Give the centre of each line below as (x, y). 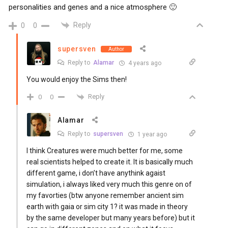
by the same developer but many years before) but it (111, 218)
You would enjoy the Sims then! (77, 80)
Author (117, 49)
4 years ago (144, 63)
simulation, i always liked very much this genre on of (109, 184)
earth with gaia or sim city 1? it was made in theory (107, 206)
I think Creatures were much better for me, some (105, 150)
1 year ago (151, 134)
